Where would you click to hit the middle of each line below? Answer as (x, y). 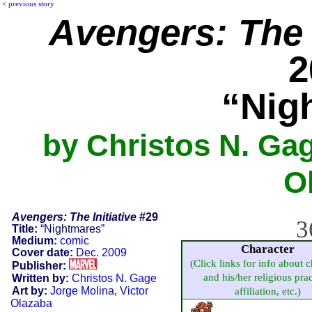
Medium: (34, 240)
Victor (134, 290)
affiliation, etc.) (267, 291)
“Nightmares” (71, 228)
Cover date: (42, 252)
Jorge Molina (82, 290)
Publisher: (39, 265)
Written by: (40, 278)
